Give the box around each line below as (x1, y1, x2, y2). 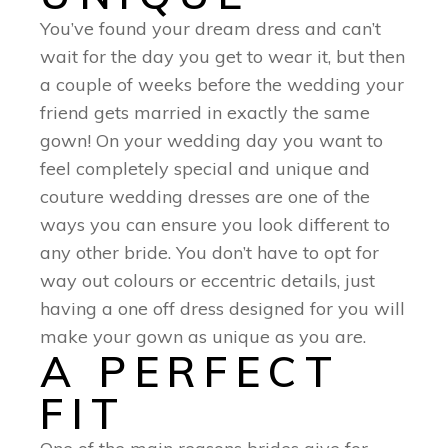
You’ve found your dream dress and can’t (40, 16, 382, 40)
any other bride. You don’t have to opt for (40, 240, 380, 264)
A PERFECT (40, 344, 340, 398)
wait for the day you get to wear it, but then (40, 44, 406, 68)
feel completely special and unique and (40, 156, 371, 180)
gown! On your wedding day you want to (40, 128, 384, 152)
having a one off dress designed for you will (40, 296, 406, 320)
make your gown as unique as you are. (40, 324, 367, 348)
